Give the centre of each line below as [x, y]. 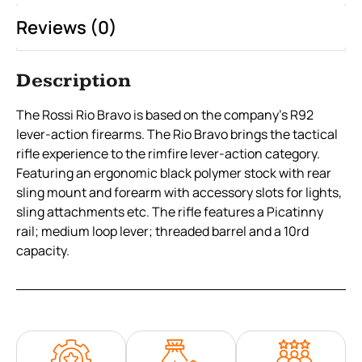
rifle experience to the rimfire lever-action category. [168, 153]
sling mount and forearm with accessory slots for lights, [179, 192]
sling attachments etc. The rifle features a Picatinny [170, 211]
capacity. [43, 250]
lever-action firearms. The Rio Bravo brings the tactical [177, 134]
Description [74, 80]
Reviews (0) [67, 27]
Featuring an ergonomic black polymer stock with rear [174, 173]
